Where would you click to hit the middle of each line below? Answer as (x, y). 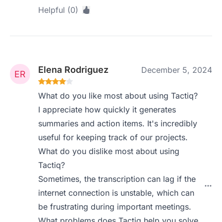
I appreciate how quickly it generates (107, 110)
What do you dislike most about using (109, 151)
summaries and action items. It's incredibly (118, 123)
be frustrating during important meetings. (115, 207)
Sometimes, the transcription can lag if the (117, 179)
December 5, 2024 (177, 70)
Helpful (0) (58, 10)
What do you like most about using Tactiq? (118, 96)
